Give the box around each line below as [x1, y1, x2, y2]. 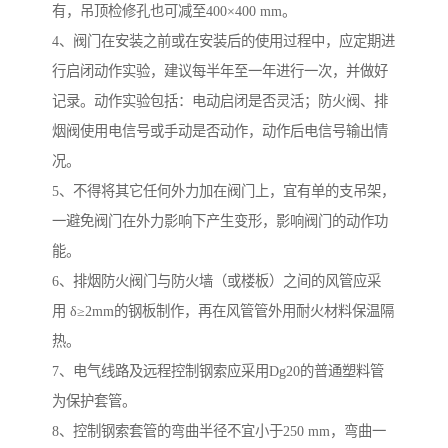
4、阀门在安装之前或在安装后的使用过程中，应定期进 [52, 33, 395, 50]
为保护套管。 [52, 393, 136, 410]
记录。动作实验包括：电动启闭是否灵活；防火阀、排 [52, 93, 388, 110]
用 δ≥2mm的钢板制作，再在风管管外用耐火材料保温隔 [52, 303, 394, 320]
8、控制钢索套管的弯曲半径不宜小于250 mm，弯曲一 [52, 423, 386, 440]
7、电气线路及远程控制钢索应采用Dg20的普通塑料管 [52, 363, 384, 380]
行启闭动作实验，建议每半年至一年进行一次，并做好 [52, 63, 388, 80]
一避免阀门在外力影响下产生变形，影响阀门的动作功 [52, 213, 388, 230]
